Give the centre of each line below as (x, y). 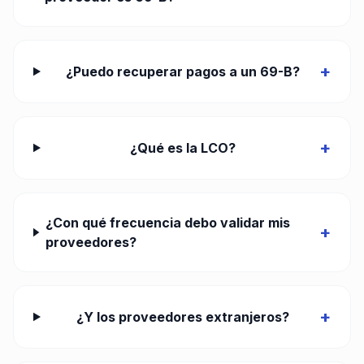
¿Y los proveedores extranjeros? (183, 317)
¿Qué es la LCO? (183, 148)
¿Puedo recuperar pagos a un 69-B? (183, 71)
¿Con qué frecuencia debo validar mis (167, 223)
